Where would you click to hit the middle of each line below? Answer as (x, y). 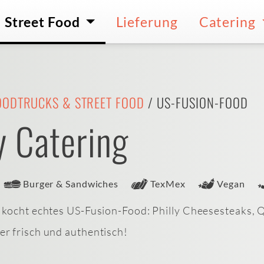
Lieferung (147, 22)
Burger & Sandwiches (71, 184)
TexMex (168, 184)
